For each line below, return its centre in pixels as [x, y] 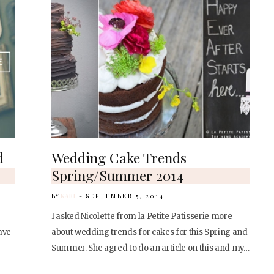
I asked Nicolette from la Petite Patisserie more [142, 217]
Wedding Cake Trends [119, 158]
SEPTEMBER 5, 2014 [125, 196]
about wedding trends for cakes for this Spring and [150, 232]
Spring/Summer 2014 [117, 176]
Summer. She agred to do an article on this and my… [150, 248]
